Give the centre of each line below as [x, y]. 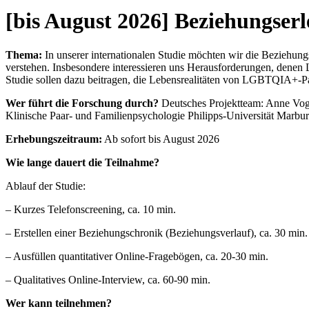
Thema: [24, 54]
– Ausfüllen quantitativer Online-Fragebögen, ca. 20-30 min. [137, 256]
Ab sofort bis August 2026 [161, 139]
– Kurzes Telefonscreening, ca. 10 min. [91, 209]
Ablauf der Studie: [46, 186]
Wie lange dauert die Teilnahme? [82, 162]
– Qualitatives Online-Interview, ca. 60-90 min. [108, 279]
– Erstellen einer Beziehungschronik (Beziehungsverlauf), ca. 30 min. [157, 232]
